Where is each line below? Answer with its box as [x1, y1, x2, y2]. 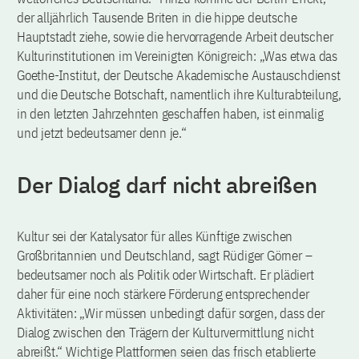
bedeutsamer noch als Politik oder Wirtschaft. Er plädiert [17, 266, 314, 284]
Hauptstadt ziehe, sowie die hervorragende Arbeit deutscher [17, 28, 333, 46]
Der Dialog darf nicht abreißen [17, 170, 317, 200]
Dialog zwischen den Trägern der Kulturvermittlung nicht [17, 324, 314, 342]
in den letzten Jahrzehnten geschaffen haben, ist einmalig [17, 105, 324, 123]
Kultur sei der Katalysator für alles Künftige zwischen [17, 228, 293, 246]
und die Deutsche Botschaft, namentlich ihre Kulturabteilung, [17, 86, 341, 104]
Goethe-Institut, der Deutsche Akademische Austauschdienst [17, 67, 341, 85]
